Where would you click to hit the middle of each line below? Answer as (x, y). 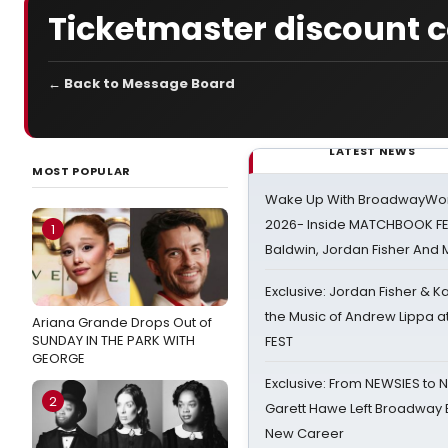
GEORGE (58, 358)
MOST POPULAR (81, 171)
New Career (304, 433)
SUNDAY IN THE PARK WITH (113, 340)
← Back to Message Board (141, 83)
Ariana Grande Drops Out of (122, 322)
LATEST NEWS (372, 151)
